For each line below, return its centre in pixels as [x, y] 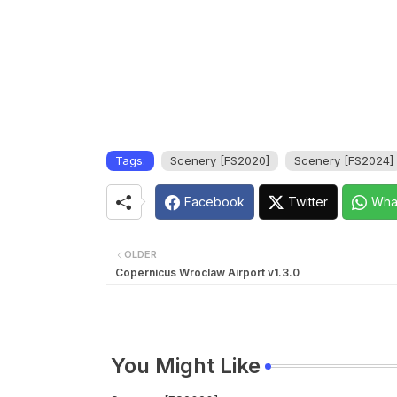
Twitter [307, 202]
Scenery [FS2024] [343, 161]
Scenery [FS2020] [219, 161]
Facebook [214, 202]
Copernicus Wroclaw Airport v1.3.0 [207, 272]
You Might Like [185, 365]
